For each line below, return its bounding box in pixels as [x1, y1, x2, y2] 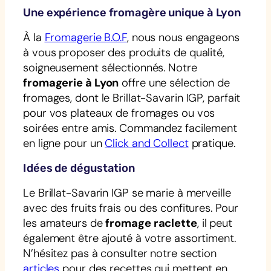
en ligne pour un [23, 135, 105, 151]
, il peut [197, 215, 232, 230]
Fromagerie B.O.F [44, 30, 127, 45]
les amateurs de [23, 215, 106, 230]
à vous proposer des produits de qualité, [23, 45, 224, 60]
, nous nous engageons [126, 30, 240, 45]
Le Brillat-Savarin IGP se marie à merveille [23, 185, 231, 200]
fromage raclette [105, 215, 197, 230]
